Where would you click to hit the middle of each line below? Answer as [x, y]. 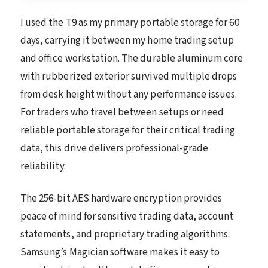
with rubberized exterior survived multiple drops [129, 77]
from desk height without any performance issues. [129, 95]
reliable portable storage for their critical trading [128, 131]
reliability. [43, 167]
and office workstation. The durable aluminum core [132, 59]
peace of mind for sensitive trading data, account [127, 217]
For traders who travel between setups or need [122, 113]
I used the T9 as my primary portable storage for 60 [130, 23]
